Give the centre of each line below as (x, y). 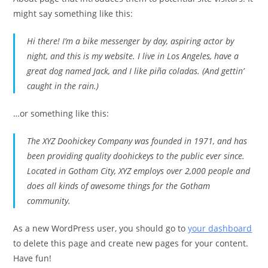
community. (49, 201)
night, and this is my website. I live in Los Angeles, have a (133, 56)
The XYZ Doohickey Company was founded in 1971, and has (137, 141)
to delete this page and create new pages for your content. (131, 243)
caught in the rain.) (63, 86)
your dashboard (220, 229)
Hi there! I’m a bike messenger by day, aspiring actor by (131, 41)
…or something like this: (61, 114)
